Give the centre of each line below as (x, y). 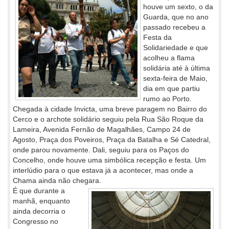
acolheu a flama (169, 58)
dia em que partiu (171, 89)
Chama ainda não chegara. (57, 181)
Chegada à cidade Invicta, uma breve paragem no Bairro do (110, 109)
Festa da (157, 38)
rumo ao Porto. (167, 99)
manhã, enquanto (41, 201)
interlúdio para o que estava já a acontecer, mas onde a (103, 170)
